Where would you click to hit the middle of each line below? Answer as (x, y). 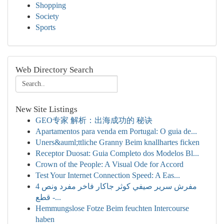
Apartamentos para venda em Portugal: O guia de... (116, 131)
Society (47, 16)
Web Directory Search (54, 70)
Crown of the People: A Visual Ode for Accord (109, 164)
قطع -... (56, 197)
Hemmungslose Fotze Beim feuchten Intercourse (112, 208)
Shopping (51, 5)
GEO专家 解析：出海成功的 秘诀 (94, 120)
